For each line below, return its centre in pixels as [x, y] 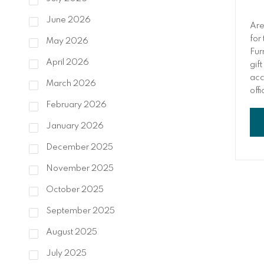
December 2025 [78, 148]
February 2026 [75, 105]
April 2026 [66, 63]
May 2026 [66, 42]
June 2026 [67, 20]
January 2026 [74, 126]
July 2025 [65, 254]
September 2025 [79, 211]
